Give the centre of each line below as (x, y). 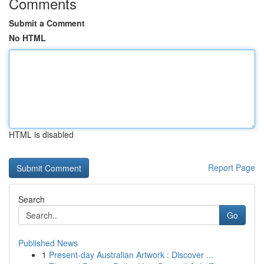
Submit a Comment (47, 23)
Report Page (232, 167)
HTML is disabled (41, 134)
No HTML (27, 38)
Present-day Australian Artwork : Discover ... (131, 255)
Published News (48, 243)
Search (32, 199)
